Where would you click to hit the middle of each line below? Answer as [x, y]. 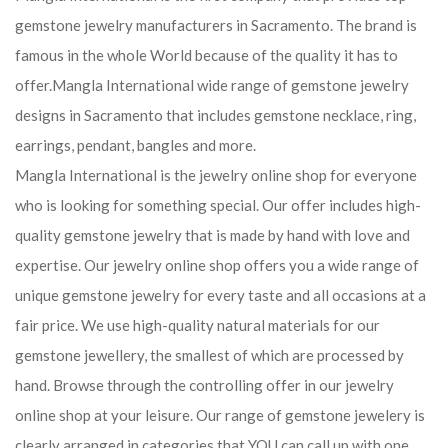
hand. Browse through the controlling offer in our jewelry [204, 385]
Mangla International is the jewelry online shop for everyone [216, 175]
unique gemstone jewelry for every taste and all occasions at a [220, 295]
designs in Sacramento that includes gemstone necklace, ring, [215, 115]
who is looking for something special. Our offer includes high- [218, 205]
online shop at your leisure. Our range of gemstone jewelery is [220, 415]
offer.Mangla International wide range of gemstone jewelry [212, 85]
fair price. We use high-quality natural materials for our [197, 325]
